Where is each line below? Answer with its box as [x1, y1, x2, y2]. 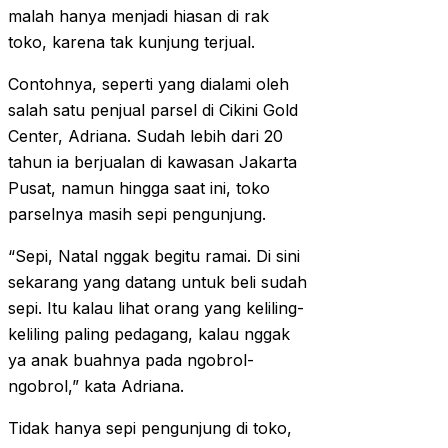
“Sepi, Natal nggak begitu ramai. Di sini [8, 246, 300, 267]
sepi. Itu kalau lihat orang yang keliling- [8, 298, 304, 319]
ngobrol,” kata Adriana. [8, 376, 184, 397]
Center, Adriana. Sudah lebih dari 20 [8, 126, 283, 147]
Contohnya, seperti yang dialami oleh [8, 74, 289, 95]
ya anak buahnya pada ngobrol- [8, 350, 254, 371]
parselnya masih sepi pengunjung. [8, 204, 266, 225]
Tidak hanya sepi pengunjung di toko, [8, 418, 292, 439]
